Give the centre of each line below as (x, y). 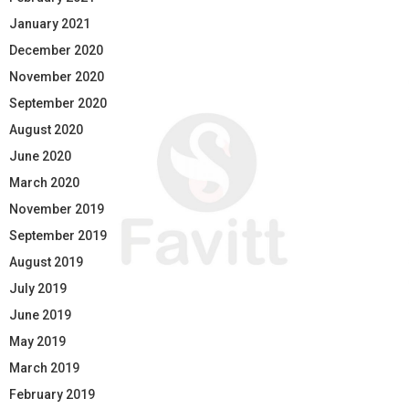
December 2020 (56, 50)
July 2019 (38, 288)
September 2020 (58, 103)
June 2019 (40, 315)
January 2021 (50, 23)
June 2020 (40, 156)
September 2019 (58, 235)
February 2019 (52, 394)
